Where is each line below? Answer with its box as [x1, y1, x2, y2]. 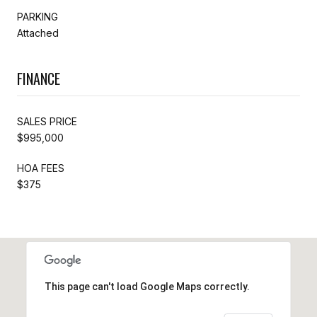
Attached [17, 26, 59, 39]
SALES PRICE [17, 115, 77, 127]
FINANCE [17, 67, 60, 89]
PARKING [17, 10, 58, 23]
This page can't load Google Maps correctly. [44, 280, 250, 292]
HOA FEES [17, 161, 64, 174]
